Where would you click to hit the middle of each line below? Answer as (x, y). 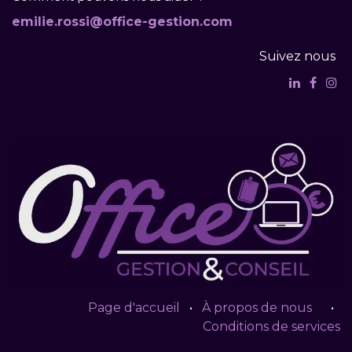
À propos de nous (257, 308)
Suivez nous (297, 56)
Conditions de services (271, 327)
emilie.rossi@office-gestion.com (122, 21)
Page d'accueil (134, 308)
